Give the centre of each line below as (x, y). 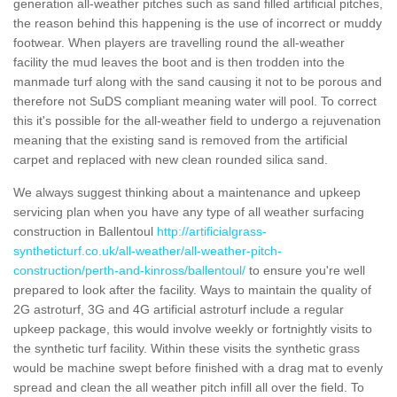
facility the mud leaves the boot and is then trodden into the (179, 62)
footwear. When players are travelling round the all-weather (179, 42)
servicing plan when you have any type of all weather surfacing (189, 211)
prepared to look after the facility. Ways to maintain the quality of (192, 289)
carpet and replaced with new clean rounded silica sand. (171, 159)
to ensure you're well (305, 270)
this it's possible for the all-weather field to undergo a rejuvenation (197, 120)
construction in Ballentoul (85, 231)
